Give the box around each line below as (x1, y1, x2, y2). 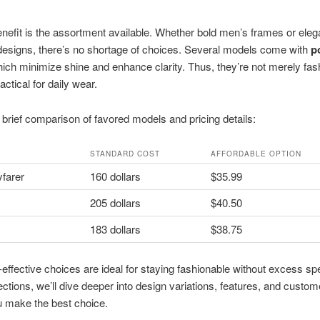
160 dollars (89, 168, 141, 184)
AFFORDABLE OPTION (210, 148, 301, 159)
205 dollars (89, 194, 141, 210)
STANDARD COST (89, 148, 160, 159)
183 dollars (89, 221, 141, 236)
